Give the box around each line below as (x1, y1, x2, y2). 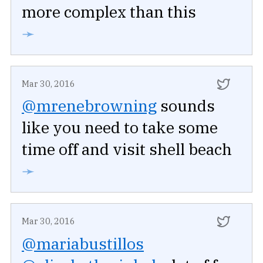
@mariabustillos (22, 232, 144, 254)
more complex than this (22, 1, 196, 22)
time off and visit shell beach (22, 139, 232, 160)
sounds (157, 95, 215, 116)
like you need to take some (22, 117, 218, 138)
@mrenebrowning (22, 95, 157, 116)
